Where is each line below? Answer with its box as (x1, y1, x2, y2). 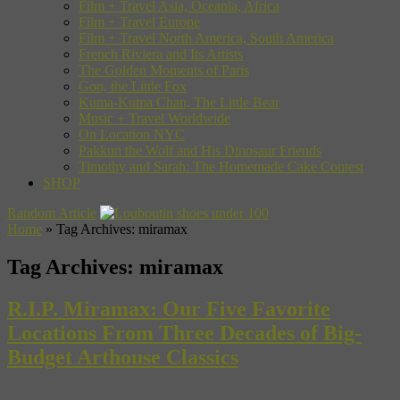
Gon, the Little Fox (79, 78, 187, 94)
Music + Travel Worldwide (79, 110, 230, 126)
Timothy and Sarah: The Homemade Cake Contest (79, 158, 363, 174)
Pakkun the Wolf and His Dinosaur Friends (79, 142, 321, 158)
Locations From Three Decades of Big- (7, 321, 362, 345)
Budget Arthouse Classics (7, 345, 238, 369)
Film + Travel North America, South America (79, 29, 334, 46)
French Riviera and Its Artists (79, 46, 243, 62)
